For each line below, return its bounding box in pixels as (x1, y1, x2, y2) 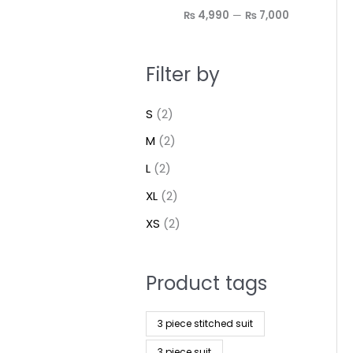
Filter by (145, 60, 220, 88)
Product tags (145, 269, 267, 297)
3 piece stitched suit (157, 316, 253, 330)
